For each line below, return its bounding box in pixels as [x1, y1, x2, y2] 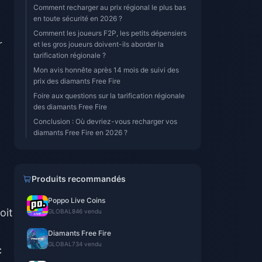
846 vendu [72, 208, 102, 215]
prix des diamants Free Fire [33, 77, 120, 85]
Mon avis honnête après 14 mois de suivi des [33, 65, 179, 74]
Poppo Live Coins [48, 196, 105, 205]
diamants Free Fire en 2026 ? [33, 128, 127, 137]
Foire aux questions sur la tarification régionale [33, 91, 185, 100]
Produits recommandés [32, 174, 126, 184]
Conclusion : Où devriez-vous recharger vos [33, 117, 177, 126]
